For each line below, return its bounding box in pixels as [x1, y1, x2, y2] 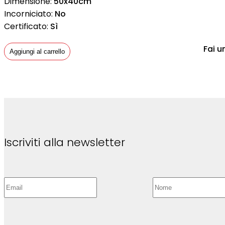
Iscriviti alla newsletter [4, 134, 125, 150]
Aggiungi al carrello [10, 47, 65, 55]
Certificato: [4, 20, 50, 32]
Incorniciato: [4, 8, 55, 20]
